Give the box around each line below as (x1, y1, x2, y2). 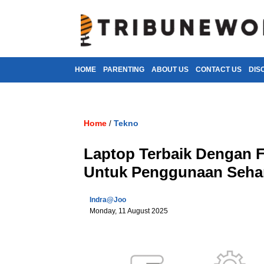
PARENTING (103, 65, 144, 74)
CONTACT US (196, 65, 242, 74)
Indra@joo (90, 196, 126, 204)
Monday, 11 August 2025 (90, 207, 168, 215)
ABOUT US (151, 65, 189, 74)
